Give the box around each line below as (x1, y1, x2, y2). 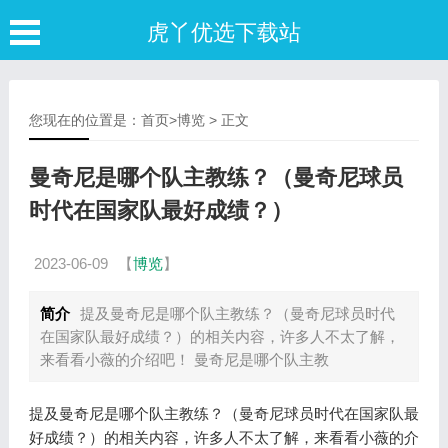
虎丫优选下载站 (147, 20, 301, 45)
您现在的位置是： (28, 112, 141, 128)
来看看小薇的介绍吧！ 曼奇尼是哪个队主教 (39, 351, 329, 368)
